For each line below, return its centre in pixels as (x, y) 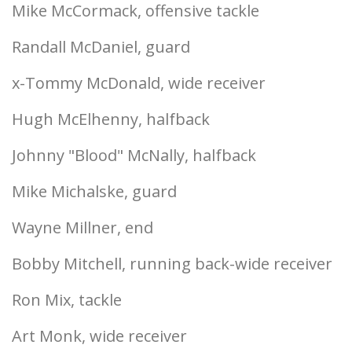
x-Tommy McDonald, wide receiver (139, 83)
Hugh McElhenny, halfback (111, 119)
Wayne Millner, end (82, 227)
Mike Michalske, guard (94, 191)
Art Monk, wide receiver (99, 336)
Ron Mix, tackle (67, 300)
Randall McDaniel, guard (101, 47)
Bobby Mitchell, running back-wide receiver (172, 264)
